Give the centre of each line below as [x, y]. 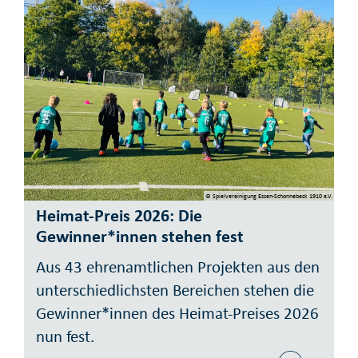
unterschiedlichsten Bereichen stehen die [175, 290]
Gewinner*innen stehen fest [140, 237]
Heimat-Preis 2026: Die [119, 216]
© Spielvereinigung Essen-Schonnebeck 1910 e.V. [268, 195]
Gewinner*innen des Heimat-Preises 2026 [177, 313]
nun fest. [65, 336]
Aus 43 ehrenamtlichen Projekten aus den [178, 267]
